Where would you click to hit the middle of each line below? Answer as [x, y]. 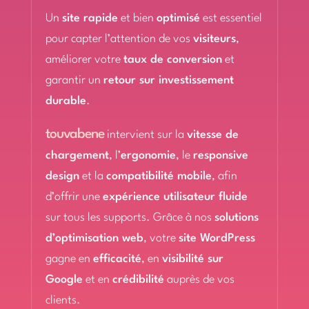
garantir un [74, 80]
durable [66, 101]
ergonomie [148, 156]
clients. [63, 300]
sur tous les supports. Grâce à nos [130, 218]
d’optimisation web [94, 238]
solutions [236, 218]
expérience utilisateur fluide [175, 197]
